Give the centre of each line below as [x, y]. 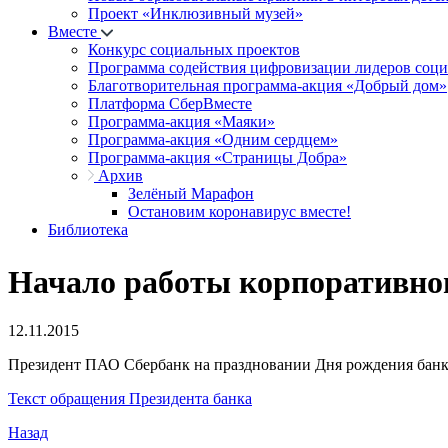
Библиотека [88, 229]
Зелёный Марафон [191, 193]
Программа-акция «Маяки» [181, 121]
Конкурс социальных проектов [194, 49]
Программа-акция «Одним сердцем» [213, 139]
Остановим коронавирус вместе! [239, 211]
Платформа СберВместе [170, 103]
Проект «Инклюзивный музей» [195, 13]
